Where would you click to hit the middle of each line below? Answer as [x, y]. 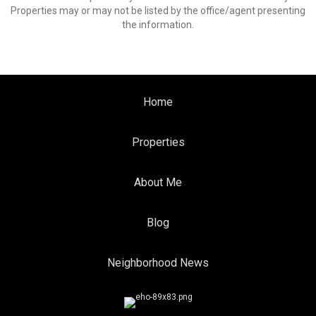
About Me [158, 182]
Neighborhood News [158, 263]
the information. [158, 25]
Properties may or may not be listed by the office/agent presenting [158, 11]
